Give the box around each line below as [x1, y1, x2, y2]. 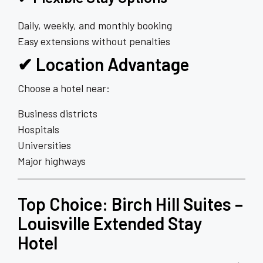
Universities [18, 138, 71, 151]
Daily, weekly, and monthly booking [18, 18, 172, 32]
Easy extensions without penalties [18, 34, 170, 48]
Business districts [18, 106, 97, 120]
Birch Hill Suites [112, 193, 231, 214]
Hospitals [18, 122, 59, 136]
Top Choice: [18, 193, 112, 214]
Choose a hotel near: [18, 81, 110, 95]
